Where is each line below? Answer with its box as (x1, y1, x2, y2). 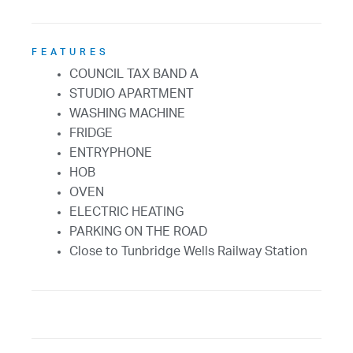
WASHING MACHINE (69, 107, 185, 121)
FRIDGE (69, 127, 113, 140)
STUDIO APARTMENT (69, 87, 194, 101)
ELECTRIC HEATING (69, 206, 184, 219)
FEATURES (32, 47, 110, 58)
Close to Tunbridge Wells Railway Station (69, 245, 307, 258)
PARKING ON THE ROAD (69, 225, 207, 239)
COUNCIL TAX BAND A (69, 68, 199, 81)
